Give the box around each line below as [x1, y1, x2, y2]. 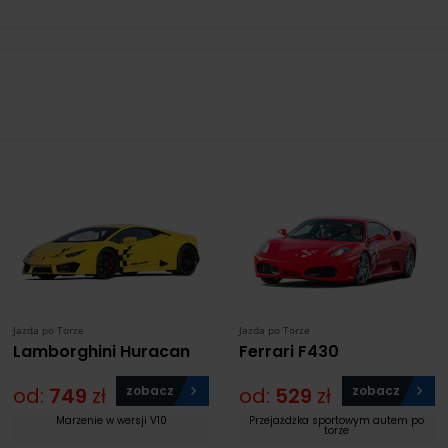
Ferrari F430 [238, 340, 339, 364]
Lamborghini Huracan [13, 340, 191, 364]
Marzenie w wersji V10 [55, 413, 167, 429]
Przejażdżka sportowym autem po [249, 413, 425, 429]
